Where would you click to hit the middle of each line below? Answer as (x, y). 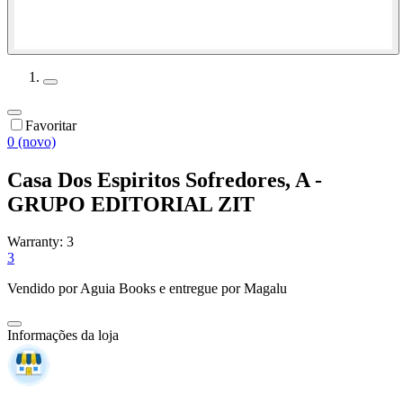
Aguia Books (118, 289)
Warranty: (37, 242)
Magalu (265, 289)
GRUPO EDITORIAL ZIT (131, 204)
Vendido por (44, 289)
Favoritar (51, 125)
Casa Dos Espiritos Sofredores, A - (165, 179)
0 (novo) (31, 141)
